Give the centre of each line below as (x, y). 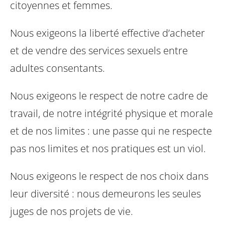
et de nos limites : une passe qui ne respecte (111, 131)
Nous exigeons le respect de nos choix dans (109, 176)
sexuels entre (156, 50)
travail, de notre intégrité (66, 113)
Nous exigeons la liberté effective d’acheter (107, 33)
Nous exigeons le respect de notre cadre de (109, 95)
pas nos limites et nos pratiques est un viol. (108, 148)
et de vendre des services (67, 50)
